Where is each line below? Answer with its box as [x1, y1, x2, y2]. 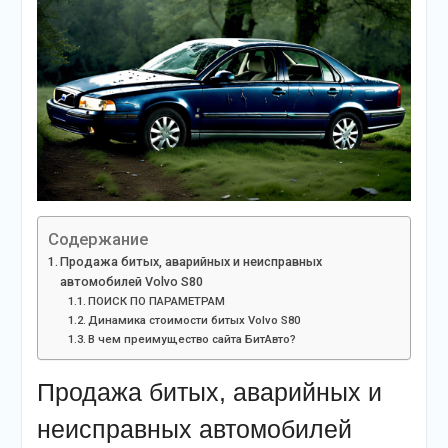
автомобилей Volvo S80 [60, 274, 204, 290]
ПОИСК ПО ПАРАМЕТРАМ [87, 294, 225, 309]
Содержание [47, 229, 148, 250]
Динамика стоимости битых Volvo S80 [87, 313, 300, 328]
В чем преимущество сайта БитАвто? [87, 332, 296, 347]
